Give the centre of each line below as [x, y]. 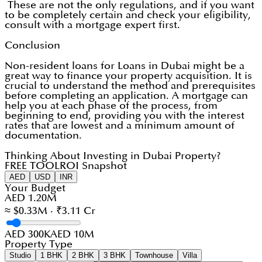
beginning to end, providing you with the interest [125, 116]
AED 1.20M [31, 198]
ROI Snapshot [93, 166]
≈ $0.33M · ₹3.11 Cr [50, 211]
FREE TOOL [32, 166]
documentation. [43, 136]
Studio [20, 256]
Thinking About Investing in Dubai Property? [113, 156]
